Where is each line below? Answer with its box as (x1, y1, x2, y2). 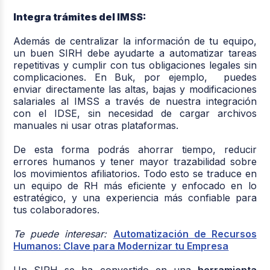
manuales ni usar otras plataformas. (13, 119, 179, 131)
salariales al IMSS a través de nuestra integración (13, 95, 257, 107)
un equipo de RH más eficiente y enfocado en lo (13, 179, 257, 192)
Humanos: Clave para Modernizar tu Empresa (13, 239, 229, 252)
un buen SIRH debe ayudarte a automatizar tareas (13, 46, 257, 59)
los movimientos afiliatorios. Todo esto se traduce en (13, 167, 257, 180)
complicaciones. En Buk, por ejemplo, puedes (13, 71, 257, 83)
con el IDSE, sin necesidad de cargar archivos (13, 107, 257, 119)
